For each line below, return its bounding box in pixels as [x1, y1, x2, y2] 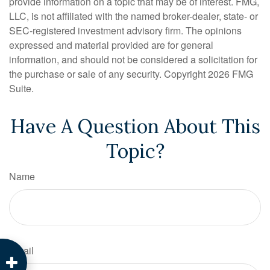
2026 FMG [208, 67, 253, 81]
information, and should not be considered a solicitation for [9, 52, 257, 66]
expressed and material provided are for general [9, 38, 213, 52]
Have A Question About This [10, 114, 260, 139]
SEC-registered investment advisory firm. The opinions [9, 24, 242, 37]
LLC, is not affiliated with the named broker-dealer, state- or [9, 9, 258, 23]
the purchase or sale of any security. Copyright [9, 67, 208, 81]
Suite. [9, 81, 34, 95]
